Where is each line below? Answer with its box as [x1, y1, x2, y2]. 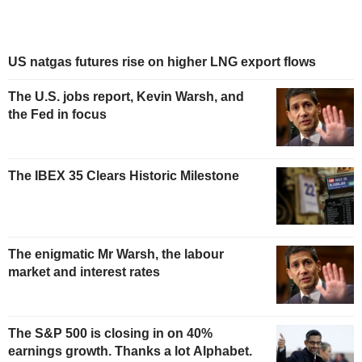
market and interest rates [8, 265, 160, 280]
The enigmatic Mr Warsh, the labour [8, 247, 224, 262]
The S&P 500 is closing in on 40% [8, 326, 213, 341]
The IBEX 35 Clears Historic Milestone [8, 168, 239, 183]
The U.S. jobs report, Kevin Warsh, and [8, 89, 244, 103]
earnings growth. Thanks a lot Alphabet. [8, 344, 252, 359]
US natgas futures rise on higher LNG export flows [8, 54, 316, 69]
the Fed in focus [8, 107, 107, 121]
